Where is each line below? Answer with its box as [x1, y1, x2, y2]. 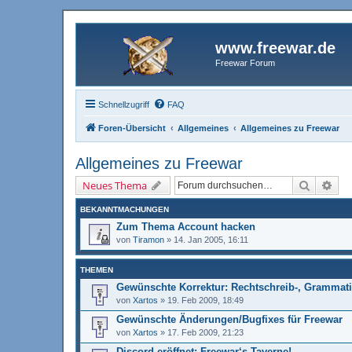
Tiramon [133, 234, 164, 244]
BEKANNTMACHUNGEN [80, 204, 169, 214]
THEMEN [80, 265, 113, 274]
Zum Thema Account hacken [116, 220, 255, 233]
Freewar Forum [215, 58, 275, 68]
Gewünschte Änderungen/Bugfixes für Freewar [116, 313, 343, 325]
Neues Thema [82, 178, 147, 192]
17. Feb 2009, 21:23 [167, 327, 244, 337]
